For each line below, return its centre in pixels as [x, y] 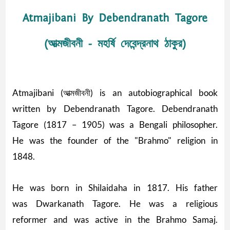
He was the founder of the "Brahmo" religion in [115, 140]
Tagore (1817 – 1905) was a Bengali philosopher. [115, 124]
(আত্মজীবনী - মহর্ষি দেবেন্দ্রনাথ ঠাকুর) [115, 44]
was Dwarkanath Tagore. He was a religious [115, 203]
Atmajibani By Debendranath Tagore [115, 18]
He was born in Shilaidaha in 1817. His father [115, 187]
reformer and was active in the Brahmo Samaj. [115, 219]
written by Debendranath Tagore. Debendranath [115, 108]
